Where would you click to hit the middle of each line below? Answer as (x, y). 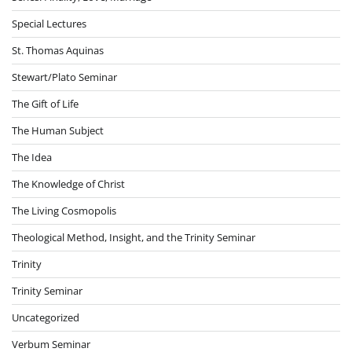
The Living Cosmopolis (64, 210)
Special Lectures (49, 23)
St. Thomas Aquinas (58, 50)
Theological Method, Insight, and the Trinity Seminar (134, 237)
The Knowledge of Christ (68, 183)
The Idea (32, 157)
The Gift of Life (45, 103)
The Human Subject (58, 130)
